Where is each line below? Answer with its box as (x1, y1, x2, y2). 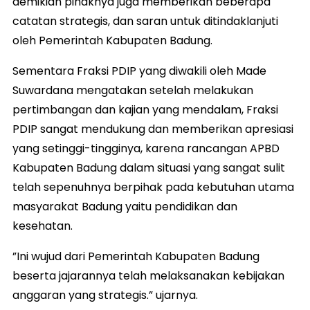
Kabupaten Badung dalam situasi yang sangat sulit (12, 159, 285, 176)
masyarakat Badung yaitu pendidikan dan (12, 198, 237, 215)
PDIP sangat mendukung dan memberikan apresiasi (12, 120, 293, 137)
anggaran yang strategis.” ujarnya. (12, 286, 198, 303)
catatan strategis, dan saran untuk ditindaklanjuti (12, 12, 278, 29)
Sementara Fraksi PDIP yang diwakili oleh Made (12, 62, 266, 79)
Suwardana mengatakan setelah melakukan (12, 82, 253, 98)
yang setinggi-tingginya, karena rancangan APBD (12, 140, 280, 156)
